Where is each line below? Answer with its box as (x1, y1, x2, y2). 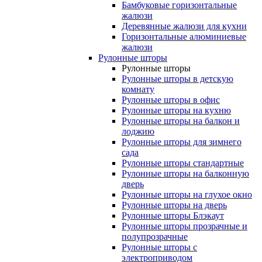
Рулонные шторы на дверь (122, 200, 227, 211)
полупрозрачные (122, 232, 188, 242)
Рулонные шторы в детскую (122, 74, 233, 84)
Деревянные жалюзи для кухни (122, 21, 247, 32)
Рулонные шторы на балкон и (122, 116, 240, 126)
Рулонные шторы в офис (122, 95, 220, 105)
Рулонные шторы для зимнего (122, 137, 242, 147)
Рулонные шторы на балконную (122, 168, 249, 179)
